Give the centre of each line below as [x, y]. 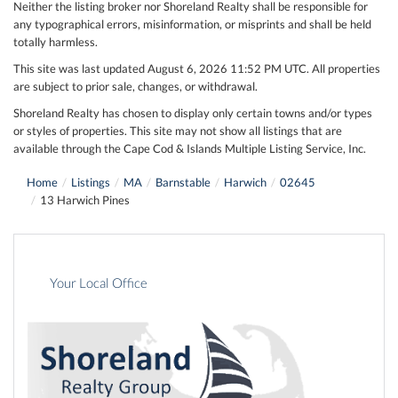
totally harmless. [56, 41]
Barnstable [183, 182]
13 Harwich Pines [85, 199]
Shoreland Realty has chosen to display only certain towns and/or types [193, 112]
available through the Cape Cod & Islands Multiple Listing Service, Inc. [190, 148]
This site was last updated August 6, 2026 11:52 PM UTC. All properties [197, 68]
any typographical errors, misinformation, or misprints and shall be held [192, 24]
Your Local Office [99, 283]
